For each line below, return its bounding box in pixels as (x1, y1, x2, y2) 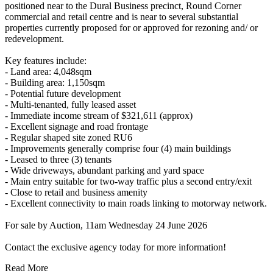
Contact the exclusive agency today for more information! (5, 241, 226, 252)
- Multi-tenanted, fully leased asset (5, 99, 136, 110)
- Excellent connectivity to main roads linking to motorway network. (5, 197, 267, 208)
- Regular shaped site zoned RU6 (5, 132, 132, 143)
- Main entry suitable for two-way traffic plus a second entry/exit (5, 175, 252, 186)
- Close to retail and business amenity (5, 186, 147, 197)
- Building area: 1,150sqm (5, 77, 105, 88)
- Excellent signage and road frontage (5, 121, 148, 132)
